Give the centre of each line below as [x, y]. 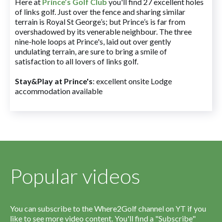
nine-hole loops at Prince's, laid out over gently [93, 41]
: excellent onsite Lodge [132, 81]
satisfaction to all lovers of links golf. [77, 61]
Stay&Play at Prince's [54, 81]
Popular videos [75, 176]
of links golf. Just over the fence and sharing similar [100, 12]
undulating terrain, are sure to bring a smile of [91, 51]
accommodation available [59, 91]
